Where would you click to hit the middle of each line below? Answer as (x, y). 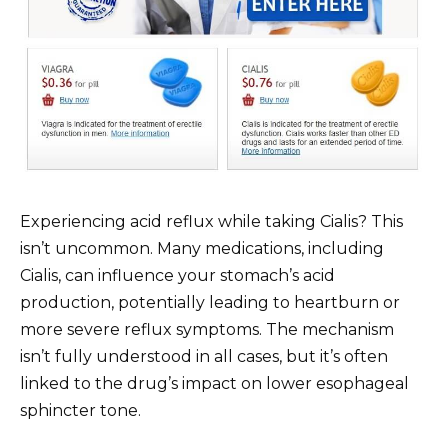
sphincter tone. (80, 410)
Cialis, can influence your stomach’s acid (177, 275)
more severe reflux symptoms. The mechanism (207, 329)
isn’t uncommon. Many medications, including (202, 248)
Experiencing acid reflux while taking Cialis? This (211, 221)
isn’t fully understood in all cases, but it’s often (204, 356)
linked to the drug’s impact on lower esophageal (214, 383)
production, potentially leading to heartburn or (210, 302)
